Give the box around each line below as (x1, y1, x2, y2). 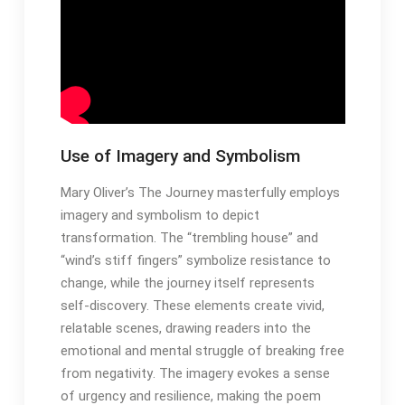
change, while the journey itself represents (60, 275, 315, 292)
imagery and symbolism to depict (60, 207, 259, 224)
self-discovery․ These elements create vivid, (60, 297, 325, 315)
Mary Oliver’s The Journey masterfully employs (60, 184, 340, 202)
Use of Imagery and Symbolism (60, 146, 300, 167)
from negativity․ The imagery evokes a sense (60, 365, 330, 382)
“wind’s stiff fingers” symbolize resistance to (60, 252, 331, 269)
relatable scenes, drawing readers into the (60, 320, 311, 337)
